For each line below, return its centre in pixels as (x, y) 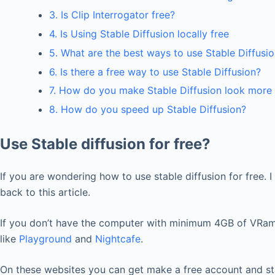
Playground (45, 239)
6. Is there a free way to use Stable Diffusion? (155, 72)
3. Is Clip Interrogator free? (112, 15)
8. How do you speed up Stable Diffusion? (148, 110)
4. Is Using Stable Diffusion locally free (139, 34)
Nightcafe (118, 239)
